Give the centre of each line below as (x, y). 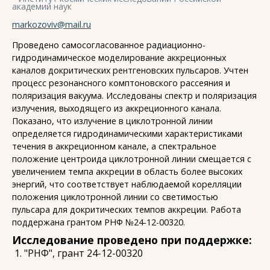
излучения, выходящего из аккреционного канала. (117, 108)
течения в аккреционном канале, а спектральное (114, 146)
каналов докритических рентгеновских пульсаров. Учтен (130, 70)
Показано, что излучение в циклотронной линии (112, 121)
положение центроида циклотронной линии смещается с (132, 159)
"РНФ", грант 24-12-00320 (83, 253)
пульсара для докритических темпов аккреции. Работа (127, 209)
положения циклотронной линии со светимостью (115, 196)
